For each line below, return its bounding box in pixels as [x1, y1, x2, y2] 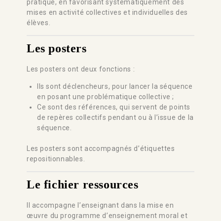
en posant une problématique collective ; [37, 92, 175, 101]
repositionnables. [27, 154, 85, 163]
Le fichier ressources [27, 178, 139, 191]
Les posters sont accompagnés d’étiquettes [27, 144, 175, 152]
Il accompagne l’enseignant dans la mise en [27, 201, 174, 209]
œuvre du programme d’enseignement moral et [27, 211, 188, 220]
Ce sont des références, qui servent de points [37, 103, 191, 111]
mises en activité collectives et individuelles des [27, 8, 188, 16]
